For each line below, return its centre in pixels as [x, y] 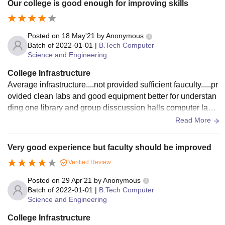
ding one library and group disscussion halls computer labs [112, 108]
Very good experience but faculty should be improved [109, 148]
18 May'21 [78, 36]
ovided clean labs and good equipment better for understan [112, 96]
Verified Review [89, 162]
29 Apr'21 [77, 181]
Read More [194, 120]
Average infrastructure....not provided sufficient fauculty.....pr [113, 85]
